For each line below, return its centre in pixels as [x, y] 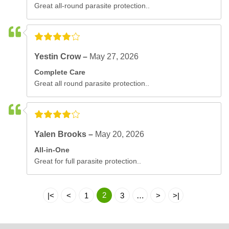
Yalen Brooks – [65, 134]
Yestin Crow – [62, 56]
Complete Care [60, 72]
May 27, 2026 [114, 56]
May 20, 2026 [120, 134]
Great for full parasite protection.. [88, 161]
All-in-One [52, 150]
